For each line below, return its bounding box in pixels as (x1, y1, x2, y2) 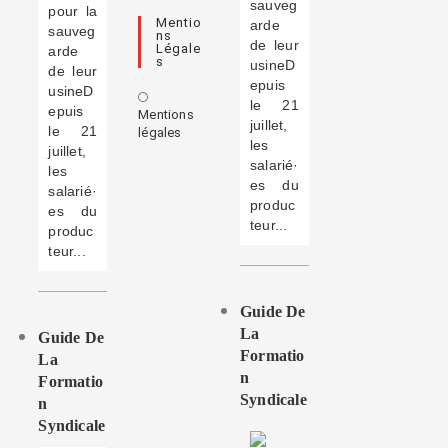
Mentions (138, 107, 194, 122)
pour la (48, 3, 98, 19)
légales (138, 125, 182, 140)
